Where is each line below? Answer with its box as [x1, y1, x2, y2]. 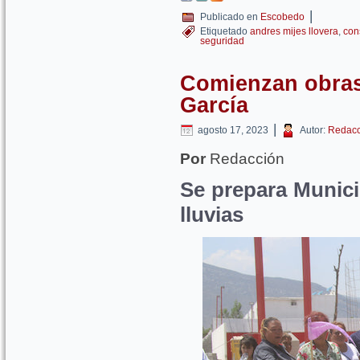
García [180, 92, 248, 117]
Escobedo [260, 11, 305, 22]
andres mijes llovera [250, 26, 338, 37]
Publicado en [200, 11, 258, 22]
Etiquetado [200, 26, 247, 37]
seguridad [200, 35, 244, 47]
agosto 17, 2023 [198, 125, 268, 136]
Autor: [300, 125, 325, 136]
